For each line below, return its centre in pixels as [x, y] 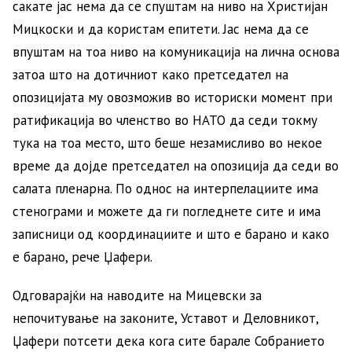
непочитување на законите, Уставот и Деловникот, [165, 318]
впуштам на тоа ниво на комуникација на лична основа [176, 51]
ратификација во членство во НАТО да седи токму [165, 120]
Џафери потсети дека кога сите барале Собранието [169, 341]
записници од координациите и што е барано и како [171, 234]
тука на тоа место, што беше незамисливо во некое [167, 143]
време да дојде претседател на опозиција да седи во [176, 165]
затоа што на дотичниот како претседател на [150, 74]
